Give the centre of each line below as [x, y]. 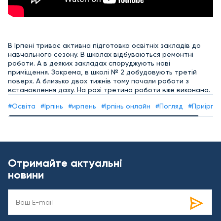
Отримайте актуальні [65, 163]
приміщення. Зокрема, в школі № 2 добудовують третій [102, 72]
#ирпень [82, 106]
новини [26, 175]
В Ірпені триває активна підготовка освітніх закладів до [104, 45]
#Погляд [169, 106]
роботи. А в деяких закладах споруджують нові [89, 63]
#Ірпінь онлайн [126, 106]
